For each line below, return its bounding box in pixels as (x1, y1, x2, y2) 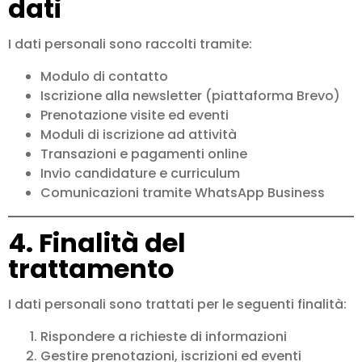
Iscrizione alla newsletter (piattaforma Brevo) (40, 86, 340, 106)
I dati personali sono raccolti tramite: (8, 35, 252, 54)
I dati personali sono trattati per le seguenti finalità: (8, 295, 347, 314)
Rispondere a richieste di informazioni (40, 327, 287, 347)
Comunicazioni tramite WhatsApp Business (40, 183, 325, 203)
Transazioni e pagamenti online (40, 145, 247, 164)
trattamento (8, 250, 175, 288)
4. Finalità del (8, 225, 186, 262)
